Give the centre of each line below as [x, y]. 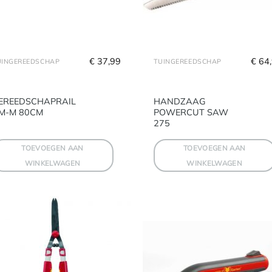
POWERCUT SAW [191, 112]
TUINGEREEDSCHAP [187, 61]
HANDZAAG [179, 101]
